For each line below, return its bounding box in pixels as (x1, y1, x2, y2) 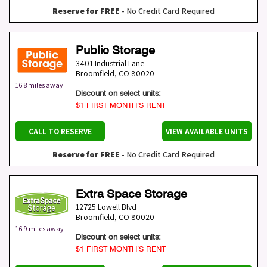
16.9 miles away (15, 224, 64, 234)
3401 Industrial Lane (76, 58, 144, 69)
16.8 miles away (15, 80, 63, 90)
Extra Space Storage (76, 187, 187, 201)
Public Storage (76, 43, 155, 58)
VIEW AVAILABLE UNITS (166, 126, 248, 137)
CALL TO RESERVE (29, 126, 92, 137)
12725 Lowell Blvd (76, 201, 136, 213)
